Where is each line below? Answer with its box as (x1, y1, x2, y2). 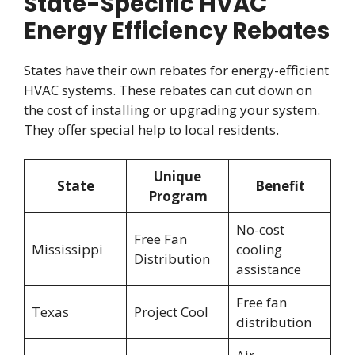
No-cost (235, 220, 284, 239)
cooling (235, 240, 282, 259)
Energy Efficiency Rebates (24, 14, 330, 47)
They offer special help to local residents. (24, 120, 279, 139)
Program (147, 187, 208, 206)
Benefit (254, 177, 305, 196)
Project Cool (133, 303, 208, 322)
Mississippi (31, 240, 103, 259)
